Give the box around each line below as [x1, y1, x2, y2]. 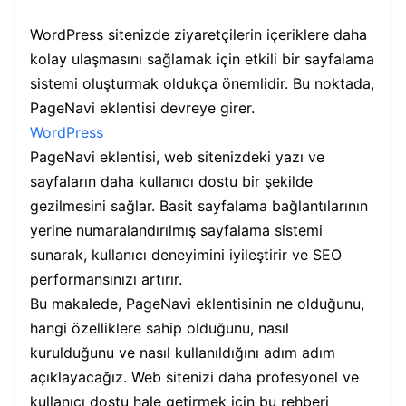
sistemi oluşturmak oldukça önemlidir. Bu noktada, [30, 73, 374, 92]
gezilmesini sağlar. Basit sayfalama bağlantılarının [30, 196, 368, 215]
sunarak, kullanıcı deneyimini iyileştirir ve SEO [30, 245, 342, 264]
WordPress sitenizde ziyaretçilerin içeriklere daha [30, 24, 367, 43]
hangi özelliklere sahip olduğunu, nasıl [30, 318, 289, 337]
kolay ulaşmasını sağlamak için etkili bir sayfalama [30, 49, 374, 68]
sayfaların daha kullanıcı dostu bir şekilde [30, 171, 313, 190]
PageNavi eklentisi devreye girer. [30, 98, 255, 117]
